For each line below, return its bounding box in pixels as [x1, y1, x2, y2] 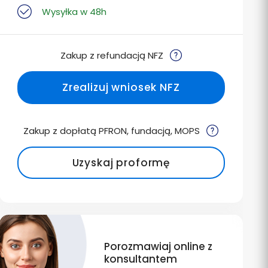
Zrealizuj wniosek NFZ [62, 80, 180, 95]
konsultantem [103, 251, 177, 266]
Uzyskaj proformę [72, 155, 170, 170]
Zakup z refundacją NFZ [60, 49, 166, 62]
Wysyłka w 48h [39, 5, 106, 19]
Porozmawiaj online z [103, 239, 212, 254]
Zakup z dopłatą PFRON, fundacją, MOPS [23, 124, 203, 137]
